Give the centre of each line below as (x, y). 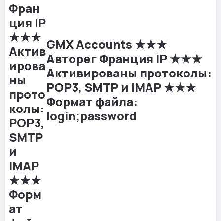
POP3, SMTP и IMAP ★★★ (121, 87)
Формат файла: (92, 101)
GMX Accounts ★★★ (107, 44)
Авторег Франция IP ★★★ (124, 58)
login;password (92, 115)
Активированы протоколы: (129, 73)
